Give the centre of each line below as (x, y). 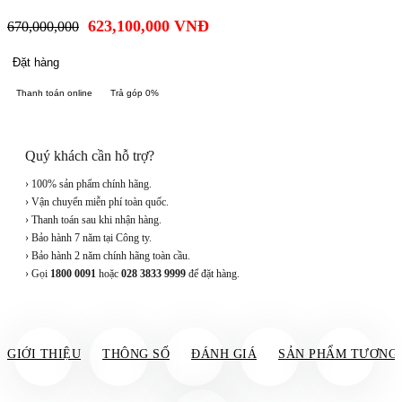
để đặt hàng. (213, 274)
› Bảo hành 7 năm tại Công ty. (88, 238)
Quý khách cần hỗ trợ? (90, 156)
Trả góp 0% (135, 93)
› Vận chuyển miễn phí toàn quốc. (97, 202)
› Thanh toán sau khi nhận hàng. (93, 220)
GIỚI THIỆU (44, 354)
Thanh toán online (54, 93)
